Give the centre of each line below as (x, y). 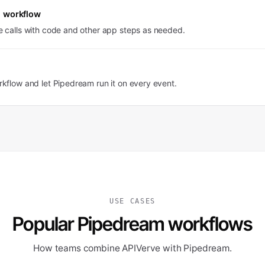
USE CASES (132, 201)
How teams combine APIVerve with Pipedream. (132, 248)
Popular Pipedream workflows (132, 224)
